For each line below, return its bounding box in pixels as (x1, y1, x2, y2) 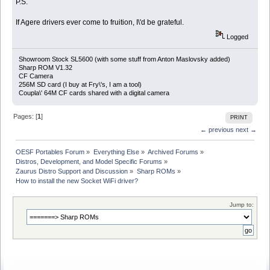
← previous (199, 125, 234, 133)
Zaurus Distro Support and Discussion (16, 168, 128, 175)
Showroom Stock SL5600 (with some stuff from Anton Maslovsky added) (18, 55, 230, 63)
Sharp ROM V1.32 (18, 64, 72, 72)
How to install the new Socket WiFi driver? (16, 177, 139, 185)
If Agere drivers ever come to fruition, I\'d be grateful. (16, 17, 184, 27)
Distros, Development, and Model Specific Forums (16, 158, 163, 166)
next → (235, 125, 257, 133)
